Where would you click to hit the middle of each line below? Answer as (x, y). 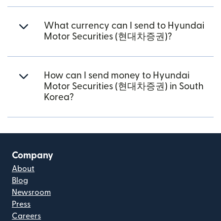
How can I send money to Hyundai (117, 76)
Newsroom (31, 192)
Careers (26, 216)
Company (33, 156)
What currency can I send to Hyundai (124, 26)
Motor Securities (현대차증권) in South (124, 87)
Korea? (59, 97)
